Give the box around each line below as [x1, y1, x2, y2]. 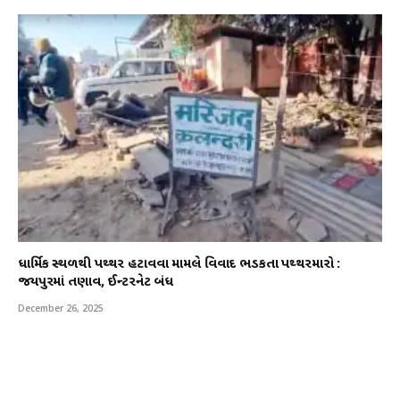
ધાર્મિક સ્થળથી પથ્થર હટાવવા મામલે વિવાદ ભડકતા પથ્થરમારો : [18, 255, 341, 273]
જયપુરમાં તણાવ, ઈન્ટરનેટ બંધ [18, 273, 173, 291]
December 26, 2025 [18, 301, 104, 314]
